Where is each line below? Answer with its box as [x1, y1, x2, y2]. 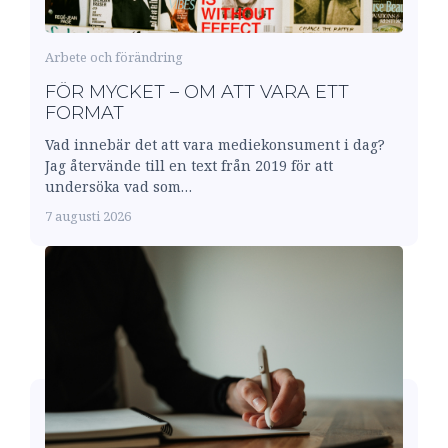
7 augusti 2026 [45, 206, 131, 225]
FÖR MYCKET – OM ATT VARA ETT [45, 80, 349, 103]
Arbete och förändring [45, 47, 183, 66]
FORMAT [45, 101, 124, 124]
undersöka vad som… [45, 176, 192, 196]
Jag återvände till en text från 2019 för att [45, 155, 333, 175]
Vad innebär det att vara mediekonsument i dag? [45, 134, 385, 154]
